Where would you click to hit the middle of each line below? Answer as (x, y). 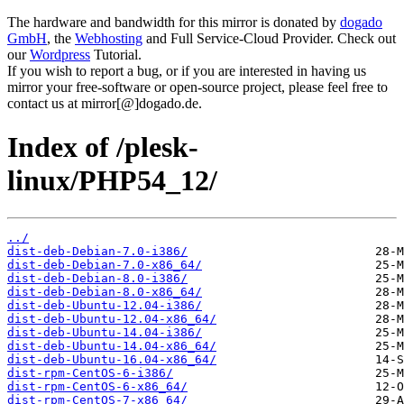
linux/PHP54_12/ (112, 181)
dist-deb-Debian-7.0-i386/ (97, 251)
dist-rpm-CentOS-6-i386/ (90, 372)
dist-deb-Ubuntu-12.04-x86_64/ (112, 318)
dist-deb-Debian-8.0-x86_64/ (105, 291)
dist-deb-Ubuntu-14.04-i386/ (105, 332)
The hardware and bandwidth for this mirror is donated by (174, 22)
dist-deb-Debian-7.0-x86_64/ (105, 264)
